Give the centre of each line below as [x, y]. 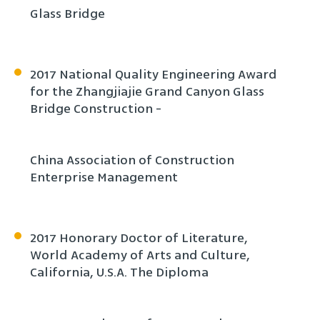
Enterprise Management [104, 177]
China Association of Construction [132, 160]
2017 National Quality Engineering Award [154, 74]
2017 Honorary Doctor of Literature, [139, 238]
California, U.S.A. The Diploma [119, 272]
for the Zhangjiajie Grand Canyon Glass [147, 91]
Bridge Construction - [96, 109]
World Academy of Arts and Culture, [140, 255]
